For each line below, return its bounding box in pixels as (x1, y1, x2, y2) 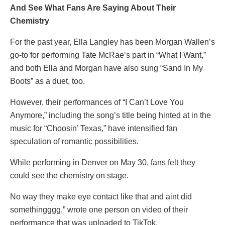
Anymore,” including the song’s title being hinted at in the (10, 111, 211, 120)
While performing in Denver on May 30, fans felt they (10, 158, 195, 167)
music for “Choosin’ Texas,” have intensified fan (10, 124, 177, 133)
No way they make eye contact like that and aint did (10, 192, 192, 201)
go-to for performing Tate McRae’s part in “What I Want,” (10, 51, 206, 60)
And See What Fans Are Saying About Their (10, 4, 176, 13)
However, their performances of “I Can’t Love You (10, 98, 184, 107)
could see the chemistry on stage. (10, 171, 129, 180)
